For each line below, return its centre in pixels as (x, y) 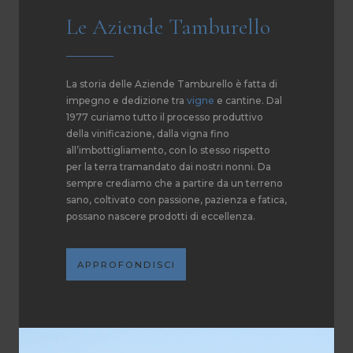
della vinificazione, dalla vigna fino (148, 133)
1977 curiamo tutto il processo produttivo (165, 117)
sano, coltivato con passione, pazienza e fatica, (176, 199)
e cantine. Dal (248, 100)
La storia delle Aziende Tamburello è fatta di (172, 84)
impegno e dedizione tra (126, 100)
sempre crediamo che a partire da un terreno (175, 183)
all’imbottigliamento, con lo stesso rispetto (168, 150)
